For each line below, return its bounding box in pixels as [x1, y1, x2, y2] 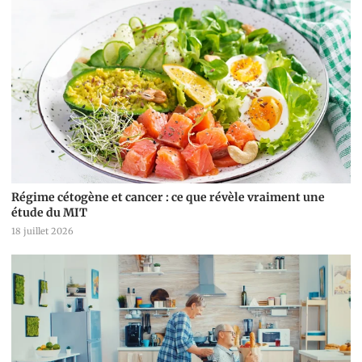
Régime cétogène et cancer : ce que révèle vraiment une [11, 190, 325, 205]
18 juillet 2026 [11, 225, 74, 238]
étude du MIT [11, 205, 87, 221]
